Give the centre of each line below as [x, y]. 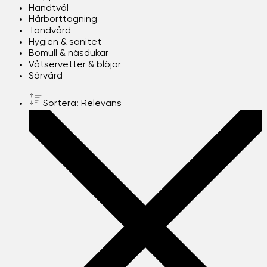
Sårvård [46, 76]
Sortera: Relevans [82, 103]
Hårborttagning [63, 19]
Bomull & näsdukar [69, 53]
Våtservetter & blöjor [75, 65]
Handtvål [49, 8]
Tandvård [50, 31]
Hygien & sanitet [65, 42]
